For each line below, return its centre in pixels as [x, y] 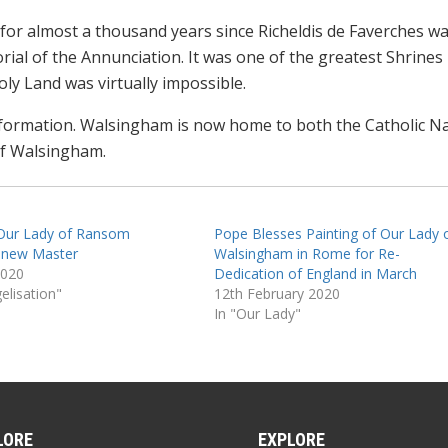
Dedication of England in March [315, 273]
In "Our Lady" [257, 313]
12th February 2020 [276, 293]
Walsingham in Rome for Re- [306, 253]
